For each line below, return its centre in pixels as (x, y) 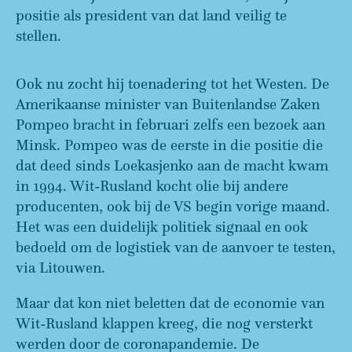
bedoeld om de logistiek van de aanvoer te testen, (176, 247)
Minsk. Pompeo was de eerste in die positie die (169, 145)
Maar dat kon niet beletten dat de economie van (170, 302)
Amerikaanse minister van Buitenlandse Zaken (168, 104)
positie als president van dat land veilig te (151, 15)
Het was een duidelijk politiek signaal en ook (162, 226)
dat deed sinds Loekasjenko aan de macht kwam (172, 165)
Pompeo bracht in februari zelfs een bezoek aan (170, 124)
